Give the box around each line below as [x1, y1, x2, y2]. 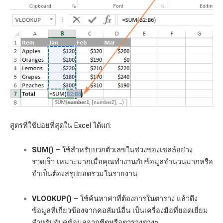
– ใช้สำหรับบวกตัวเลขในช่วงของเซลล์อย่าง [53, 145, 193, 155]
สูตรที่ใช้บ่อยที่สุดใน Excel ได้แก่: [10, 120, 111, 130]
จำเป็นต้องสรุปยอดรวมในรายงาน [31, 169, 137, 179]
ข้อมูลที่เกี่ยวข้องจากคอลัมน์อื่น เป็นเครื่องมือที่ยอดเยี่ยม [31, 206, 208, 215]
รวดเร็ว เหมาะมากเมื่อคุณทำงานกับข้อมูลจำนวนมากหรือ [31, 157, 213, 167]
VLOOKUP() [31, 194, 72, 203]
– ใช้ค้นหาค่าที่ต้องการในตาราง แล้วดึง [71, 194, 198, 203]
